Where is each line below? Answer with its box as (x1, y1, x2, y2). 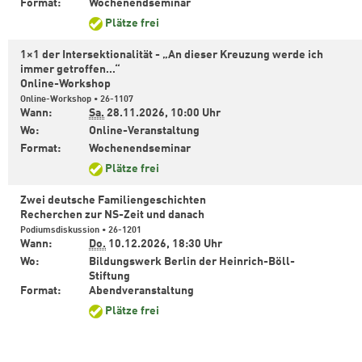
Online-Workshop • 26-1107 (20, 95, 133, 105)
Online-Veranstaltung (89, 125, 202, 137)
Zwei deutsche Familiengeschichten (20, 195, 206, 207)
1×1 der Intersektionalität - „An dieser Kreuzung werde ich (20, 49, 323, 61)
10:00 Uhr (170, 107, 221, 120)
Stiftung (89, 271, 133, 283)
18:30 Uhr (172, 238, 222, 250)
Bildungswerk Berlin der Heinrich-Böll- (89, 256, 295, 268)
